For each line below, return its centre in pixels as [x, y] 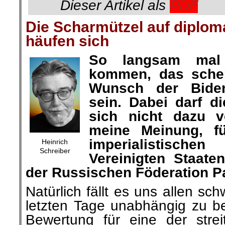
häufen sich [67, 41]
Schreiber [55, 151]
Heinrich [55, 142]
